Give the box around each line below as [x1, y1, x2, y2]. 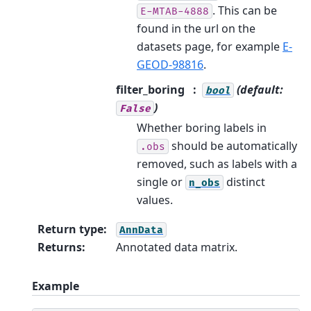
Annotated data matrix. [116, 239, 237, 255]
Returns [37, 239, 82, 255]
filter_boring [116, 81, 185, 97]
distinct [224, 174, 265, 190]
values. [137, 192, 173, 208]
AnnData [119, 224, 163, 236]
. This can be [212, 2, 277, 18]
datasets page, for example [137, 38, 283, 54]
